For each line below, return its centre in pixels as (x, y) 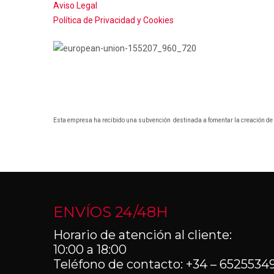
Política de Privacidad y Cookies (113, 20)
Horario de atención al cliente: (143, 235)
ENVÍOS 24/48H (111, 212)
